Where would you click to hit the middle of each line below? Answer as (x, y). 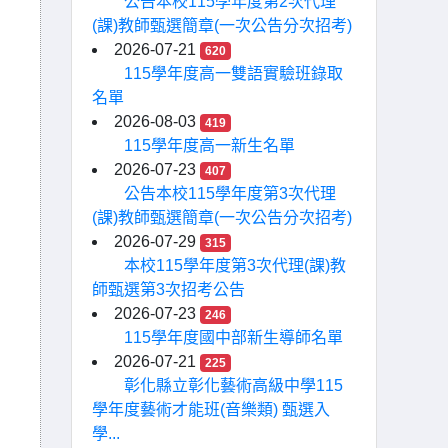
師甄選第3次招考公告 (168, 289)
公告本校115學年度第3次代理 (230, 193)
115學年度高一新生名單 (209, 145)
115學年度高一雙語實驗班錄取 (233, 73)
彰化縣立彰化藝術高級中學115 (233, 385)
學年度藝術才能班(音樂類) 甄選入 (211, 409)
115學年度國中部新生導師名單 (233, 337)
